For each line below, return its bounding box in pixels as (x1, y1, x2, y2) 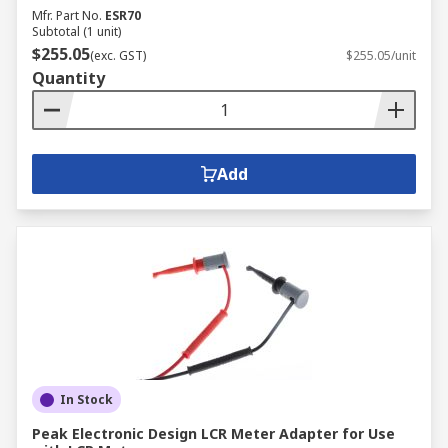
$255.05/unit (346, 47, 416, 64)
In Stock (60, 391, 113, 408)
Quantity (32, 67, 105, 89)
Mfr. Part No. (32, 7, 102, 24)
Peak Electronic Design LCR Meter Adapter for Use (32, 424, 395, 443)
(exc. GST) (90, 47, 146, 64)
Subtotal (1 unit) (32, 23, 121, 40)
